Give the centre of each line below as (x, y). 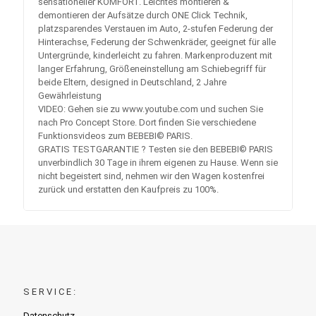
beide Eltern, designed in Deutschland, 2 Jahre (132, 82)
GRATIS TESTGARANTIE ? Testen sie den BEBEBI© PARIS (156, 149)
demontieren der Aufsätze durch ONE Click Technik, (143, 15)
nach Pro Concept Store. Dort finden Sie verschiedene (147, 122)
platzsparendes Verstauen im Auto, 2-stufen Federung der (156, 28)
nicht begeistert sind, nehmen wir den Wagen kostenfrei (151, 176)
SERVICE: (50, 291)
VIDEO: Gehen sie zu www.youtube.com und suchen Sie (151, 109)
